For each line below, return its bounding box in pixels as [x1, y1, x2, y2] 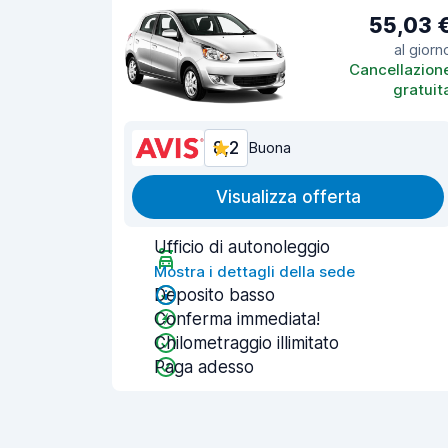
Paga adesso [154, 357, 254, 377]
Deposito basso [154, 285, 275, 305]
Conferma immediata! [154, 309, 320, 329]
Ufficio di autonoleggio [154, 237, 330, 257]
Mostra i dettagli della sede [154, 262, 355, 281]
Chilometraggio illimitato [154, 333, 339, 353]
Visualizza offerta [215, 187, 361, 207]
